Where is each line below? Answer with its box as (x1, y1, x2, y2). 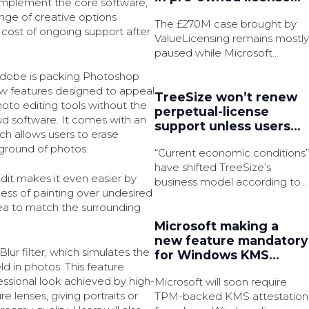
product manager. (154, 203, 246, 217)
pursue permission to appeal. (154, 60, 300, 74)
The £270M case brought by (154, 17, 297, 30)
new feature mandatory (154, 233, 308, 248)
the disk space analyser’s (154, 189, 279, 203)
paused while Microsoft (154, 46, 272, 59)
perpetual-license (154, 104, 269, 119)
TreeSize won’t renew (154, 90, 297, 105)
